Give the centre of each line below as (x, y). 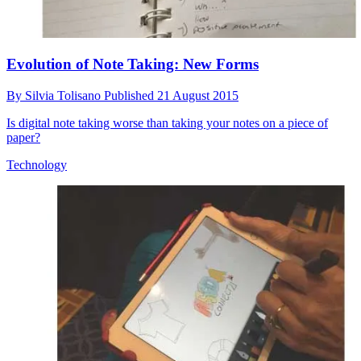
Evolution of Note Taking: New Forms (133, 64)
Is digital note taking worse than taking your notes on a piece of (167, 123)
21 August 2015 (198, 96)
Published (131, 96)
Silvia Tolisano (64, 96)
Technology (37, 165)
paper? (23, 138)
